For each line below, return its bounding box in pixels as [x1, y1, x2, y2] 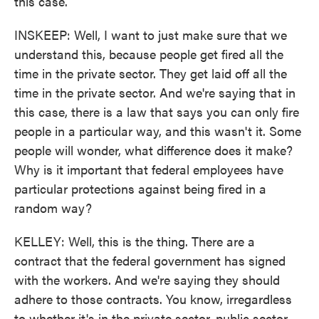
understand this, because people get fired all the [14, 45, 283, 63]
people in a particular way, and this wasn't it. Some [14, 122, 301, 140]
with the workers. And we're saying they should [14, 271, 280, 288]
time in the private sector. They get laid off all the [14, 64, 287, 82]
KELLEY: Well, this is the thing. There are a [14, 232, 255, 250]
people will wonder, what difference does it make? [14, 141, 293, 159]
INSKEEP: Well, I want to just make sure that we [14, 26, 287, 43]
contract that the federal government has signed [14, 251, 286, 269]
